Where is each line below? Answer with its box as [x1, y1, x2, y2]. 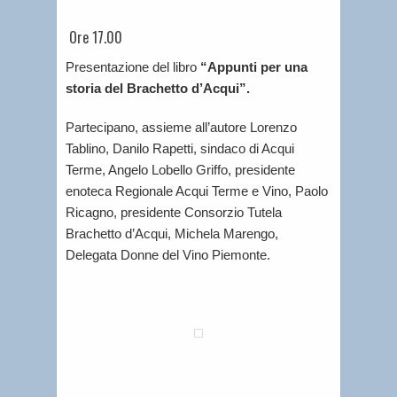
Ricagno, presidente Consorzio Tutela [66, 204, 282, 220]
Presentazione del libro [66, 58, 200, 74]
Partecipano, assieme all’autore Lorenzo [66, 119, 297, 135]
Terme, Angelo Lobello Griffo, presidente [66, 161, 295, 177]
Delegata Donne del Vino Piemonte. [66, 246, 270, 262]
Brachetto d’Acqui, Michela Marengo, [66, 225, 278, 241]
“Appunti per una [200, 58, 307, 74]
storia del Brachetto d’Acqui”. [66, 80, 250, 96]
